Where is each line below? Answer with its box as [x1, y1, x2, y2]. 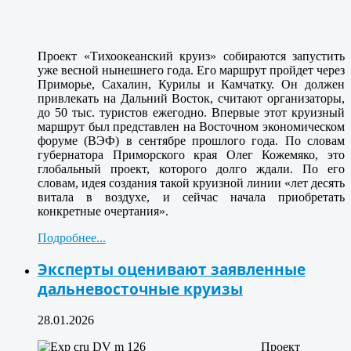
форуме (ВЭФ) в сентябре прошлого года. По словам [38, 133, 345, 147]
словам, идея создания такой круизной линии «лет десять [38, 175, 345, 190]
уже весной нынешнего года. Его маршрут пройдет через [38, 63, 345, 77]
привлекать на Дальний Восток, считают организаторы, [38, 91, 345, 105]
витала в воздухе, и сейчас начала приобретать [38, 190, 345, 204]
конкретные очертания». [38, 204, 168, 218]
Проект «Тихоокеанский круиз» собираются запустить [38, 49, 345, 63]
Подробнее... [38, 230, 106, 244]
